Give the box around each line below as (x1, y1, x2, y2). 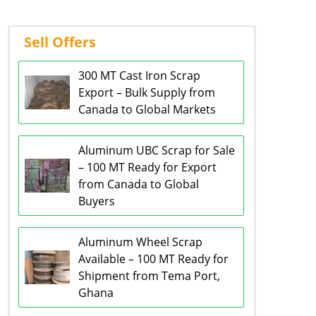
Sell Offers (24, 32, 96, 52)
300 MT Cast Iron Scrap (78, 68, 200, 84)
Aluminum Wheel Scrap (78, 234, 202, 250)
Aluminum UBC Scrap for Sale (78, 142, 235, 159)
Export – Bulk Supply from (78, 85, 215, 101)
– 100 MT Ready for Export (78, 159, 217, 176)
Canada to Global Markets (78, 102, 216, 118)
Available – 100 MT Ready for (78, 251, 229, 267)
